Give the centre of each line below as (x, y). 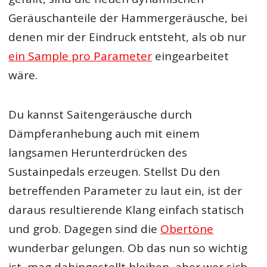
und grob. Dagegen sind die (85, 229)
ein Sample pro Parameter (80, 56)
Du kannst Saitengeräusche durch (100, 115)
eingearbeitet (191, 56)
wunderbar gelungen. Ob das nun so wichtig (128, 248)
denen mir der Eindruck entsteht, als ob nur (128, 37)
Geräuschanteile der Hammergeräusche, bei (128, 18)
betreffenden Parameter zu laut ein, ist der (125, 191)
